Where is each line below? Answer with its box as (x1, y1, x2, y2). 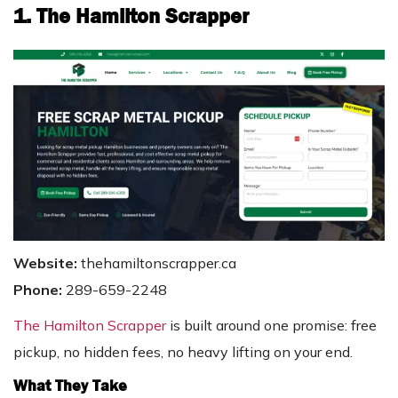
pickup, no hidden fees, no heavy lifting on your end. (13, 342, 353, 361)
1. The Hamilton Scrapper (13, 2, 249, 29)
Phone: (13, 280, 66, 298)
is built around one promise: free (166, 315, 377, 334)
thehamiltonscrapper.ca (81, 253, 236, 272)
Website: (13, 253, 81, 272)
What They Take (13, 375, 127, 396)
